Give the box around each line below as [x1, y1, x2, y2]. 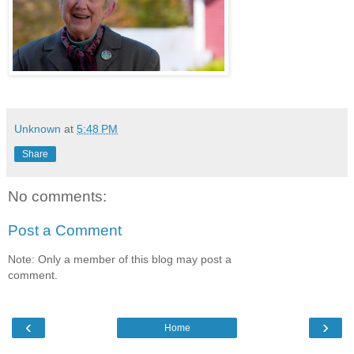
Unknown [14, 122, 61, 135]
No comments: [8, 187, 107, 205]
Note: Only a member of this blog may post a [8, 252, 232, 265]
